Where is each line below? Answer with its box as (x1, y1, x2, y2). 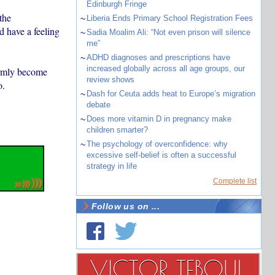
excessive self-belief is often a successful (86, 150, 236, 160)
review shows (86, 75, 134, 84)
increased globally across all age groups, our (86, 64, 245, 73)
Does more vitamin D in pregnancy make (86, 114, 231, 123)
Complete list (213, 177, 257, 185)
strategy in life (86, 161, 137, 171)
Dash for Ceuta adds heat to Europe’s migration (86, 89, 255, 98)
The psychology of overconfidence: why (86, 139, 228, 149)
